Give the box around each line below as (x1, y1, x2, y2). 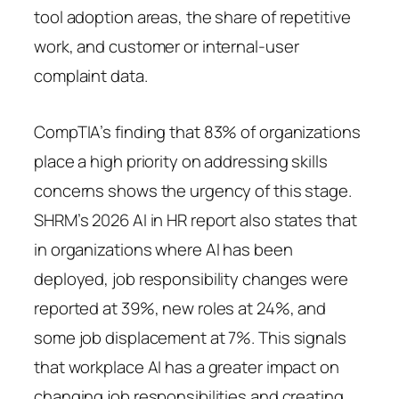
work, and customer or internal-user (34, 34, 299, 58)
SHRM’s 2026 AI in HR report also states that (34, 208, 357, 232)
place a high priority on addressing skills (34, 149, 328, 173)
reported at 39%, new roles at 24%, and (34, 296, 327, 320)
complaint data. (34, 63, 148, 87)
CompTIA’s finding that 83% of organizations (34, 119, 361, 143)
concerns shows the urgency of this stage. (34, 178, 352, 202)
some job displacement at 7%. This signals (34, 325, 346, 349)
